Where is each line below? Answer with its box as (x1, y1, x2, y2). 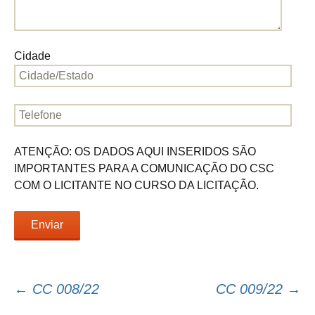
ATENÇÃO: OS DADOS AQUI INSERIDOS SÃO (14, 146, 256, 157)
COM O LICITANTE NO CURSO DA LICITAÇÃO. (14, 179, 259, 191)
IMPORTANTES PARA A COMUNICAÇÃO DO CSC (14, 162, 274, 174)
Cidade (14, 50, 51, 62)
